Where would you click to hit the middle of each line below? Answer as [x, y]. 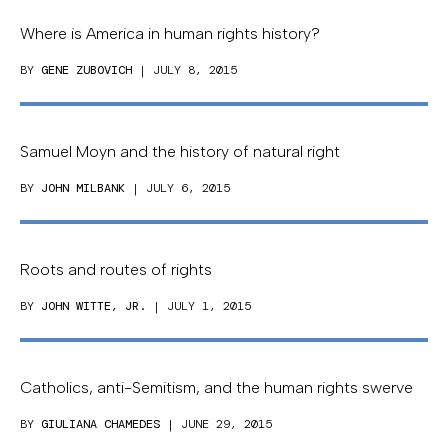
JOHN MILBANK [83, 188]
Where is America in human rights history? [170, 34]
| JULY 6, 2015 [177, 188]
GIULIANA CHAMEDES [100, 424]
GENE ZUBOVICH [86, 70]
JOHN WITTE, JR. [93, 306]
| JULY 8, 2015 [184, 70]
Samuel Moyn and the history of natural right [180, 152]
